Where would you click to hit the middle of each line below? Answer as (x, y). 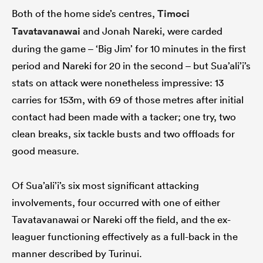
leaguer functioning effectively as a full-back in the (125, 237)
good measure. (45, 151)
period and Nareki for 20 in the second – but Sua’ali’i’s (131, 66)
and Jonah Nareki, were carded (151, 31)
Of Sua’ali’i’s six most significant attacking (105, 186)
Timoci (173, 14)
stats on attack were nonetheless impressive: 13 (118, 83)
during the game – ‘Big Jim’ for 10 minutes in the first (129, 49)
